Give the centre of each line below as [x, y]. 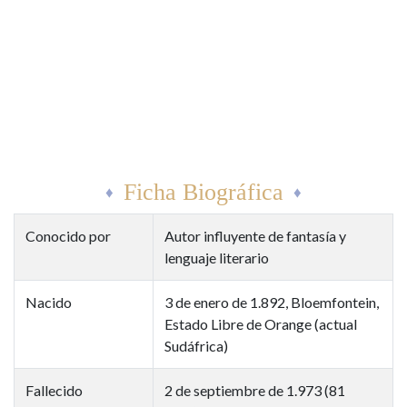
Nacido [49, 302]
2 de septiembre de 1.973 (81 [255, 390]
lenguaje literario [217, 257]
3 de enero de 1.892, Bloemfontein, [272, 302]
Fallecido [54, 390]
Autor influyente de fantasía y [255, 235]
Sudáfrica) [196, 345]
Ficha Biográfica [203, 192]
